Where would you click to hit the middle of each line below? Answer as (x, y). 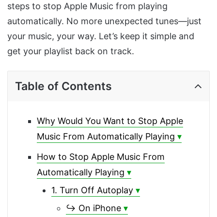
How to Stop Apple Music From (101, 157)
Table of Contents (63, 86)
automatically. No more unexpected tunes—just (104, 21)
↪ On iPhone (93, 208)
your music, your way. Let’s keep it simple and (101, 36)
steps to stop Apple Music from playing (87, 6)
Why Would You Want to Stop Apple (110, 121)
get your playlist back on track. (71, 51)
